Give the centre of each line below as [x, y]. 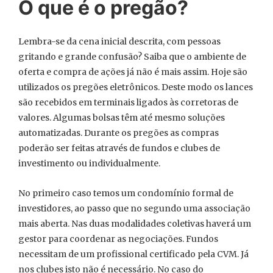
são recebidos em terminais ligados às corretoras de [128, 102]
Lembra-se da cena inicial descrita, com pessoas [119, 41]
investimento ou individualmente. [89, 163]
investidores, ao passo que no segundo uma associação [134, 208]
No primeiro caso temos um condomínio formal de [126, 193]
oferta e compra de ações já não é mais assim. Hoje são [133, 72]
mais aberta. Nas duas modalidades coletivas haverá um [135, 224]
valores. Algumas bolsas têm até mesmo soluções [122, 118]
